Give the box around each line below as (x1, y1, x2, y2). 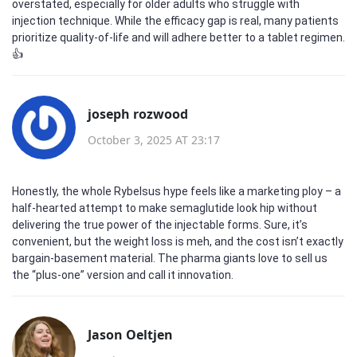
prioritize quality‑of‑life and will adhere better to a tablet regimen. (12, 31, 345, 44)
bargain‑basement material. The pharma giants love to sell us (12, 252, 328, 265)
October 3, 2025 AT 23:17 (88, 131, 220, 147)
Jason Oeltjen (88, 325, 173, 343)
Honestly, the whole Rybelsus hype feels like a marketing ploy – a (12, 185, 341, 198)
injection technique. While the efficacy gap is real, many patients (12, 14, 339, 27)
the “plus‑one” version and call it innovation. (12, 269, 233, 281)
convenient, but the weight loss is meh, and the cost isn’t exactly (12, 235, 343, 248)
